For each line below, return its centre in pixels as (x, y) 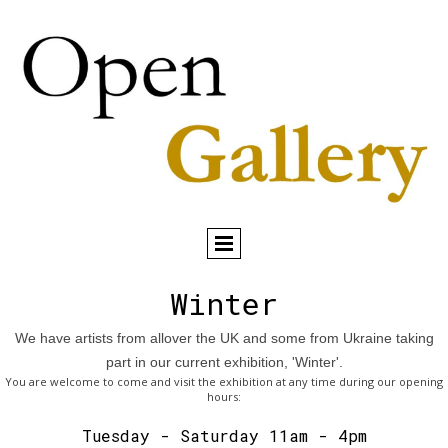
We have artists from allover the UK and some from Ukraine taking (224, 338)
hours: (224, 397)
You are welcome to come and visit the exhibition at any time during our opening (224, 382)
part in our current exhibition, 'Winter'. (224, 362)
